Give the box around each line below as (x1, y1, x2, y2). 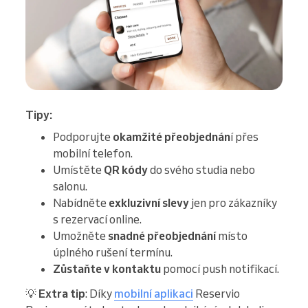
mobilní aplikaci (114, 287, 193, 301)
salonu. (53, 179, 87, 194)
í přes (230, 130, 258, 144)
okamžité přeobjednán (113, 130, 230, 144)
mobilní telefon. (53, 146, 133, 161)
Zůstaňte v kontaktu (53, 262, 161, 276)
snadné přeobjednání (108, 229, 216, 243)
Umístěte (53, 163, 104, 177)
